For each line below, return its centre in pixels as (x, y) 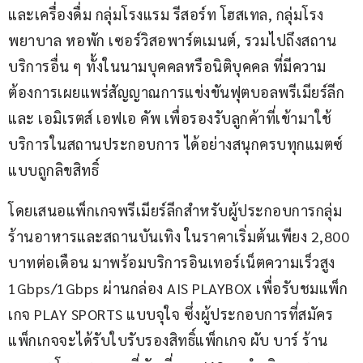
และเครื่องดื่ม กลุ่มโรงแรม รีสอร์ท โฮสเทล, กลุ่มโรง (166, 14)
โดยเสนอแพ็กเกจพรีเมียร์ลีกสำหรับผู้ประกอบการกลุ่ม (175, 210)
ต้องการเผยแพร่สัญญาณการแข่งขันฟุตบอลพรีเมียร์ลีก (178, 92)
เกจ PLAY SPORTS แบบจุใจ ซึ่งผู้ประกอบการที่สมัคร (171, 314)
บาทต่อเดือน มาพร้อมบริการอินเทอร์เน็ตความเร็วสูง (173, 262)
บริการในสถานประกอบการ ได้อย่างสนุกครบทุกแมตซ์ (176, 143)
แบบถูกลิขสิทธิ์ (56, 169)
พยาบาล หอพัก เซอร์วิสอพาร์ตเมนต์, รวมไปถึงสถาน (172, 40)
